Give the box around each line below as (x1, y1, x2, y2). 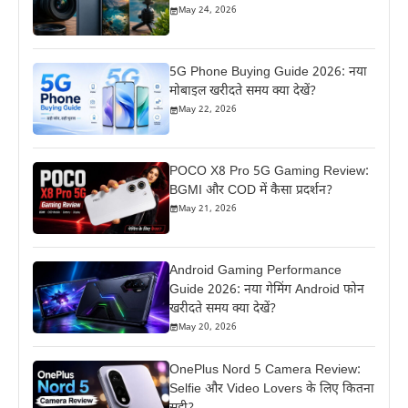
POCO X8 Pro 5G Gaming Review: (169, 162, 370, 180)
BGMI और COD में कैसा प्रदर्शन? (169, 181, 333, 199)
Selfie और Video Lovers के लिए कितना (169, 380, 375, 398)
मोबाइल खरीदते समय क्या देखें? (169, 83, 317, 101)
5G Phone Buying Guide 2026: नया (169, 64, 368, 82)
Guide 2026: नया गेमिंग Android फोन (169, 280, 365, 299)
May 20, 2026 (178, 321, 238, 333)
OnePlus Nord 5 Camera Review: (169, 361, 362, 379)
